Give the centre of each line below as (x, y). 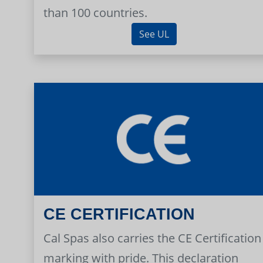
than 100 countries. (95, 12)
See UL (154, 34)
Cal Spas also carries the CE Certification (152, 238)
